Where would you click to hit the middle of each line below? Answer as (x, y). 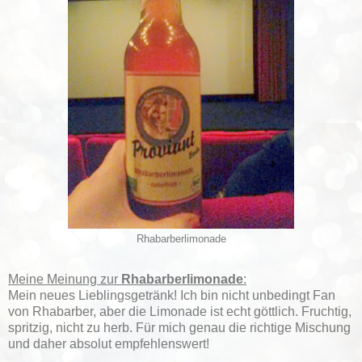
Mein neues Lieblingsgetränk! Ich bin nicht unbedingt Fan (172, 296)
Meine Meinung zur (65, 280)
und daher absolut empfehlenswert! (109, 344)
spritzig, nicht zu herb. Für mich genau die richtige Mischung (179, 328)
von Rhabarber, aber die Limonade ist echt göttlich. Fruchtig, (180, 312)
